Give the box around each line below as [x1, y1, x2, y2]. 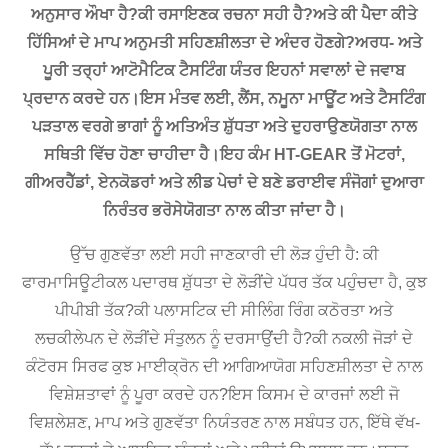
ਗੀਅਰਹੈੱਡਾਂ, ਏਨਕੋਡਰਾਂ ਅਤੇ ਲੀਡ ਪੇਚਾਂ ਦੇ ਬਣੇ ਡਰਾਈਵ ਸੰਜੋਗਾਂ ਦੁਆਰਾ [24, 173, 424, 191]
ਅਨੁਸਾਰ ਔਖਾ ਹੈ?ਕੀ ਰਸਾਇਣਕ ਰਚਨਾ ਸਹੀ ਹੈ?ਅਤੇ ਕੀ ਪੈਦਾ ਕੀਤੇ [31, 5, 417, 23]
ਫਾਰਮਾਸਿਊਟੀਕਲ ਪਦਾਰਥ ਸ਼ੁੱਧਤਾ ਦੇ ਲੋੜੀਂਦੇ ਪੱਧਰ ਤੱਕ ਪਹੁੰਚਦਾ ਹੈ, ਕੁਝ [21, 273, 427, 291]
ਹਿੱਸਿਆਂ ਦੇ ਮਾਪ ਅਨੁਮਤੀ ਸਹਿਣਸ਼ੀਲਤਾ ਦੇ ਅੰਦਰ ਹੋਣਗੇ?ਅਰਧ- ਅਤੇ [26, 33, 422, 51]
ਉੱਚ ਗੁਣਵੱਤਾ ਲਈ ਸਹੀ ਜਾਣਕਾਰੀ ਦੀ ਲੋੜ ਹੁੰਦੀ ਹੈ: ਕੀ [69, 245, 379, 263]
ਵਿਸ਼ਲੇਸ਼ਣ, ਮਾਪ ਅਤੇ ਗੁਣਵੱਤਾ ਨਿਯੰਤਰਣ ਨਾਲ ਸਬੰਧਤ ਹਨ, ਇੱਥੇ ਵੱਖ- [28, 413, 420, 431]
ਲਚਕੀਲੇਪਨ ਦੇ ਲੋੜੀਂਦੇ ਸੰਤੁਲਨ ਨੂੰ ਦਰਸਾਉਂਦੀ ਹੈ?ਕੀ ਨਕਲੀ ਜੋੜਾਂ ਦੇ [35, 329, 413, 347]
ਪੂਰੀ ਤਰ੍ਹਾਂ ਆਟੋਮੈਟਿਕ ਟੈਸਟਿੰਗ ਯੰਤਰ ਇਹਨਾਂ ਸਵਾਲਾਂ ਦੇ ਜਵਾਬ [43, 61, 405, 79]
